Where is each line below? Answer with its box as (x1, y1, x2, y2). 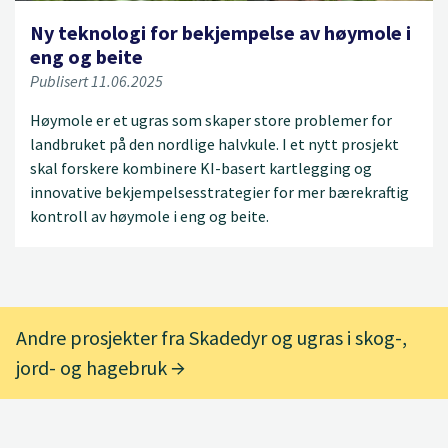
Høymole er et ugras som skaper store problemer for (30, 109, 392, 130)
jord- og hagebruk (16, 355, 171, 381)
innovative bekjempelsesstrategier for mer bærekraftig (30, 181, 409, 202)
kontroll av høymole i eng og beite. (30, 205, 269, 226)
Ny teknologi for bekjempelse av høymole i (30, 19, 411, 45)
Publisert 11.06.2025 (30, 70, 163, 91)
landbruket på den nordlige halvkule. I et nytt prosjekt (30, 133, 399, 154)
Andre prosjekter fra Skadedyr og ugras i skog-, (16, 325, 407, 351)
